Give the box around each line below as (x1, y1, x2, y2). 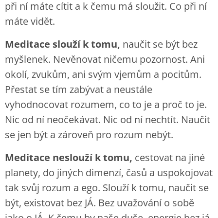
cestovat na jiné (132, 151, 205, 164)
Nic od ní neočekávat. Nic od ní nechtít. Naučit (5, 113, 210, 126)
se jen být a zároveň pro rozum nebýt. (5, 128, 173, 141)
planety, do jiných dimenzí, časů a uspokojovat (5, 166, 213, 179)
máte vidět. (5, 15, 55, 28)
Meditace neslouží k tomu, (5, 151, 132, 164)
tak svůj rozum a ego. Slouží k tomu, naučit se (5, 181, 209, 194)
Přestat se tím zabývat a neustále (5, 83, 152, 96)
